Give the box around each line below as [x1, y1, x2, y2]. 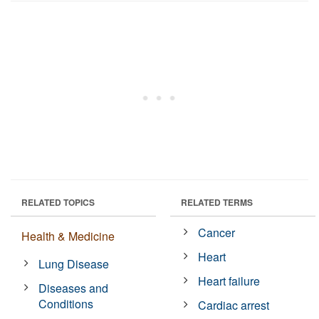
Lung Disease [38, 255, 110, 272]
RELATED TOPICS [21, 195, 95, 209]
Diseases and [38, 279, 109, 296]
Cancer [198, 224, 236, 241]
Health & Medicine [21, 227, 115, 244]
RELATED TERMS [181, 195, 253, 209]
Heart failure [198, 272, 261, 289]
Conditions [38, 295, 94, 312]
